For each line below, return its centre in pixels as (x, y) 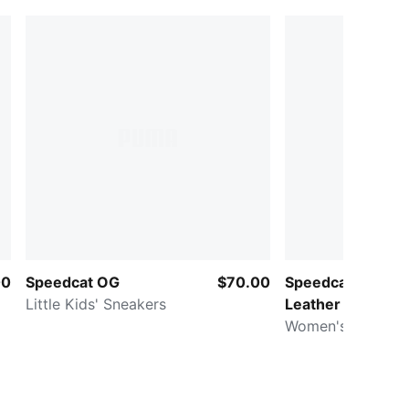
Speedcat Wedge (346, 282)
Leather (313, 304)
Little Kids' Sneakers (96, 304)
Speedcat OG (73, 282)
